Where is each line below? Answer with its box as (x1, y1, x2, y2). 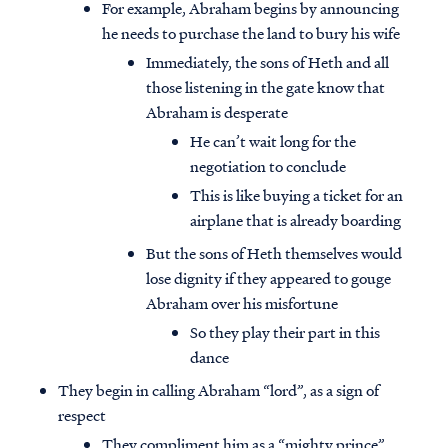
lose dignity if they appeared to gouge (146, 267, 391, 290)
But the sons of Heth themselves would (146, 242, 402, 265)
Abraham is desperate (146, 101, 288, 124)
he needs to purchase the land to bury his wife (102, 22, 400, 45)
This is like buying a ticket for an (190, 184, 403, 207)
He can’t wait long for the (190, 130, 356, 153)
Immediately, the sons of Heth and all (146, 51, 389, 74)
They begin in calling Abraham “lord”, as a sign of (58, 379, 379, 402)
